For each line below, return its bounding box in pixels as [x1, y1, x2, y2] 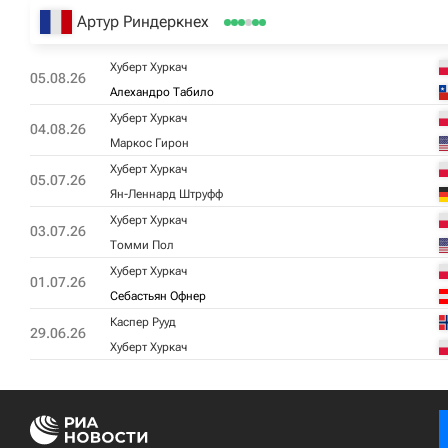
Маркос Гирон [110, 136, 189, 150]
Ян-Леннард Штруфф [110, 187, 223, 201]
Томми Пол [110, 238, 174, 252]
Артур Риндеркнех [77, 12, 209, 31]
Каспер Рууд [110, 315, 176, 329]
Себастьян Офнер [110, 289, 206, 303]
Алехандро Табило [110, 85, 214, 99]
